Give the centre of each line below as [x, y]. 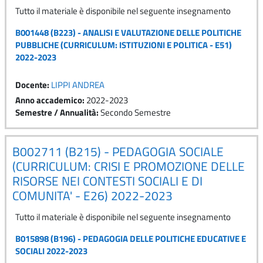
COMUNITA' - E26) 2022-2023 [92, 195]
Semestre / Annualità [56, 112]
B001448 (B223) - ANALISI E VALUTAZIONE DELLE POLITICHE [128, 32]
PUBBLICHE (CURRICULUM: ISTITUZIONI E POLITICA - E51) [124, 45]
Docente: [33, 85]
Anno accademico [49, 100]
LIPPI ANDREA [78, 85]
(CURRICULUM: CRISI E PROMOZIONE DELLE [129, 166]
